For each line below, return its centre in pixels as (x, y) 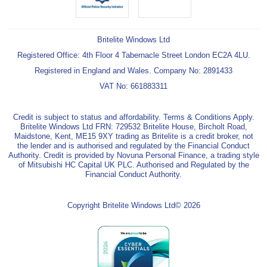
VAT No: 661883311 (133, 86)
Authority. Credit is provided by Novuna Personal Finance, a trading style (133, 156)
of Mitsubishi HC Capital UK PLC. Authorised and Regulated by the (133, 165)
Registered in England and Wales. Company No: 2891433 (133, 71)
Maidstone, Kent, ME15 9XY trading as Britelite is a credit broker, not (133, 136)
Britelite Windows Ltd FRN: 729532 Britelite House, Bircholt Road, (133, 127)
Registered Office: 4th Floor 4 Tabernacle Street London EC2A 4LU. (133, 55)
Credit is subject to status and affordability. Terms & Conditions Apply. (133, 117)
